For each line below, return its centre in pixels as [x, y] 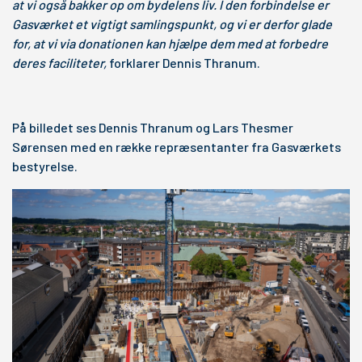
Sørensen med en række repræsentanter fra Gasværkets [177, 147]
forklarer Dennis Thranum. [185, 63]
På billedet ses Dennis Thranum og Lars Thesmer [153, 127]
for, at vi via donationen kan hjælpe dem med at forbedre [170, 43]
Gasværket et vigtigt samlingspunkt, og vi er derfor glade [172, 24]
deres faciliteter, [59, 63]
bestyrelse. [46, 166]
